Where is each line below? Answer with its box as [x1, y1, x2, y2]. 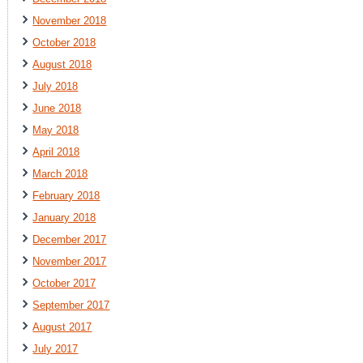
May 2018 [32, 123, 79, 136]
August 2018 [32, 58, 92, 70]
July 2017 [32, 342, 79, 355]
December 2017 [32, 233, 107, 246]
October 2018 [32, 36, 96, 49]
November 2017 [32, 254, 107, 267]
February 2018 [32, 189, 100, 202]
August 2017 [32, 320, 92, 333]
